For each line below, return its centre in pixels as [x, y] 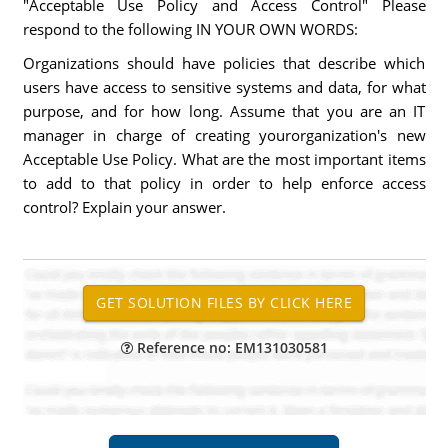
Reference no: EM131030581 [230, 347]
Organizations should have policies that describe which [224, 63]
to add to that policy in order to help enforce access [224, 183]
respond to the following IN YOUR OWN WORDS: [190, 29]
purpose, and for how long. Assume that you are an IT [224, 111]
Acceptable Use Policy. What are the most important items [224, 159]
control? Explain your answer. [124, 207]
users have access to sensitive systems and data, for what [224, 87]
